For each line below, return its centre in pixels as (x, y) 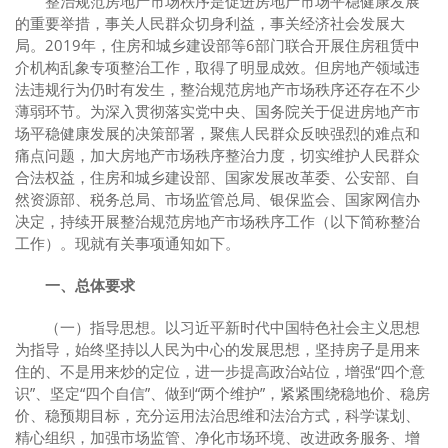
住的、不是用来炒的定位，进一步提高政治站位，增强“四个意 (220, 371)
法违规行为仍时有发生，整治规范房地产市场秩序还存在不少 (217, 89)
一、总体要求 (90, 285)
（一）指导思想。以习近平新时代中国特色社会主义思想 (232, 327)
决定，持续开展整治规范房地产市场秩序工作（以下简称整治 (217, 221)
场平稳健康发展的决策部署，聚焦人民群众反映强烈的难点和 (217, 133)
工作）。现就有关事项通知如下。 (127, 243)
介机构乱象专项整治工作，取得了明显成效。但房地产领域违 (217, 67)
